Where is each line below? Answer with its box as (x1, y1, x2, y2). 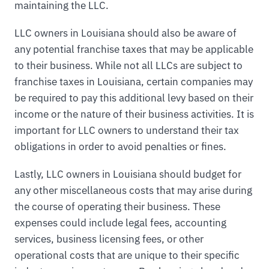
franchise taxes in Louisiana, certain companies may (14, 75, 253, 89)
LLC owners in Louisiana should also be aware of (14, 26, 237, 40)
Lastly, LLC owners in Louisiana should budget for (14, 168, 241, 181)
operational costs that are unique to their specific (14, 249, 240, 262)
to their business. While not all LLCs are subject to (14, 59, 243, 73)
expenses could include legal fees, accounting (14, 216, 226, 230)
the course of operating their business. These (14, 200, 220, 214)
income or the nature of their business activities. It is (14, 107, 254, 121)
